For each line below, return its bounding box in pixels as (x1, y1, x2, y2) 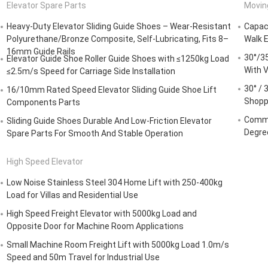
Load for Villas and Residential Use (7, 190, 138, 200)
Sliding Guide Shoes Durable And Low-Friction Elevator (7, 116, 212, 126)
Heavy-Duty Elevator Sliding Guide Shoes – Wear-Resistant (7, 22, 231, 32)
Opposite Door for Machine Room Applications (7, 221, 184, 232)
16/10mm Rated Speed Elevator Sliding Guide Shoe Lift (7, 85, 217, 95)
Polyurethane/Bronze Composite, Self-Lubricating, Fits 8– (7, 34, 229, 44)
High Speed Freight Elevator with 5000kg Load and (7, 209, 197, 219)
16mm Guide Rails (7, 47, 75, 57)
